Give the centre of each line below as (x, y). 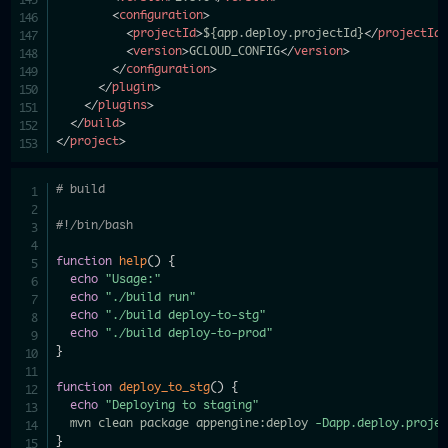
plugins (123, 105)
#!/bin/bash (95, 225)
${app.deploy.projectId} (284, 33)
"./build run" (151, 297)
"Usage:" (133, 279)
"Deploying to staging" (182, 405)
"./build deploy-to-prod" (189, 333)
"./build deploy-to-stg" (186, 315)
